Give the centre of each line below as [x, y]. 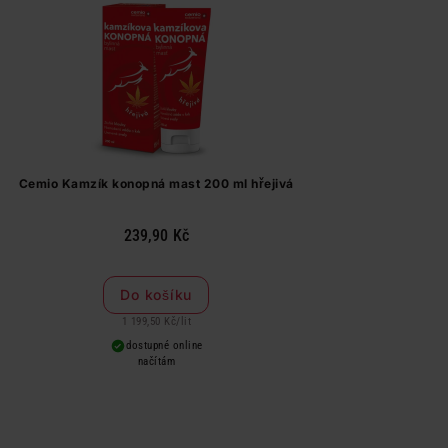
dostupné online [164, 345]
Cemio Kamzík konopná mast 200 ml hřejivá [156, 183]
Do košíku [156, 294]
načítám [156, 361]
